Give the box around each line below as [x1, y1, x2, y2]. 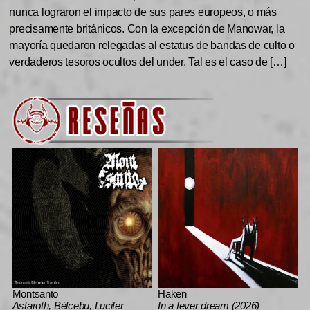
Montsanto [12, 288, 59, 300]
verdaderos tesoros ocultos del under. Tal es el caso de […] [9, 55, 286, 68]
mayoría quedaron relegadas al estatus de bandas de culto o [9, 39, 295, 51]
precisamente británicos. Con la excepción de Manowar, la [9, 22, 285, 35]
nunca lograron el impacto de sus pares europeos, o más [9, 6, 277, 18]
